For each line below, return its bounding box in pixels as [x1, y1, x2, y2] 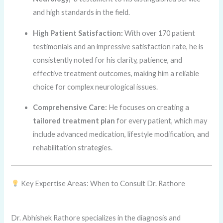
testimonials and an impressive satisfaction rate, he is [33, 42, 204, 51]
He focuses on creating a [107, 103, 190, 112]
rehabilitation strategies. [33, 143, 113, 152]
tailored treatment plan [33, 116, 115, 125]
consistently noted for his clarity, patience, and [33, 55, 183, 64]
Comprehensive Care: [33, 103, 108, 112]
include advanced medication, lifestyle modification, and [33, 130, 210, 139]
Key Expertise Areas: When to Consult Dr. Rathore [19, 179, 186, 188]
